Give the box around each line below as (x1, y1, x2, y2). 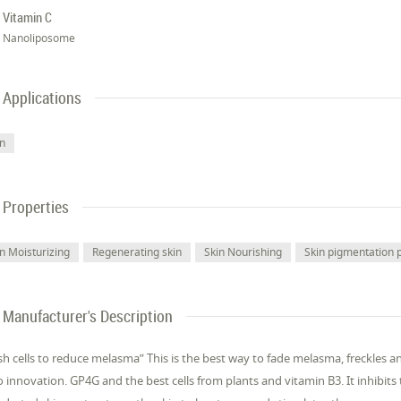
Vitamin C (3, 8, 53, 26)
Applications (3, 87, 82, 108)
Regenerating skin (92, 244, 183, 260)
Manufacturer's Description (3, 305, 174, 327)
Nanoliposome (3, 30, 76, 46)
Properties (3, 196, 70, 218)
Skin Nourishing (204, 244, 283, 260)
